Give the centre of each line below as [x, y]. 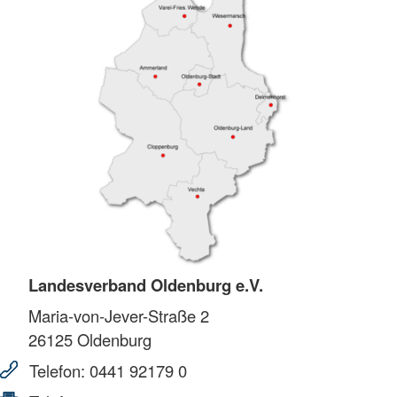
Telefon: [57, 371]
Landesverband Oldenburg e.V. [146, 285]
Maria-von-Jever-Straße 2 [119, 316]
